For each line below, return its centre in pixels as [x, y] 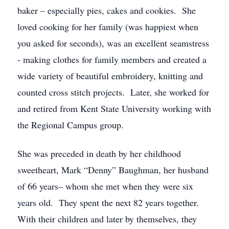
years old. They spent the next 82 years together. [110, 202]
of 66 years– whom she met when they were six [105, 186]
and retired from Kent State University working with [114, 108]
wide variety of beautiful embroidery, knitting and [110, 76]
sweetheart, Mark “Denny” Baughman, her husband [113, 170]
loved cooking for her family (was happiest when [108, 27]
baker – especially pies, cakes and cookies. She [107, 10]
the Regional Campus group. [71, 125]
